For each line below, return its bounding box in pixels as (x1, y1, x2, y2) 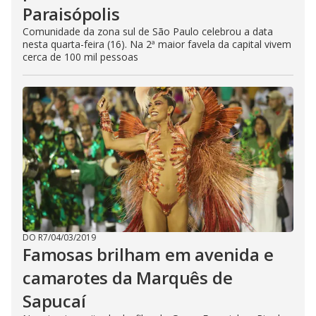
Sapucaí (23, 289, 86, 312)
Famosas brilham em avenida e (23, 243, 274, 266)
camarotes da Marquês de (23, 266, 233, 289)
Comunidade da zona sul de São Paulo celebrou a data (23, 25, 273, 38)
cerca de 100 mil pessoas (23, 50, 138, 63)
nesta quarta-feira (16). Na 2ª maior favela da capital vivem (23, 37, 291, 51)
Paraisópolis (23, 2, 120, 25)
